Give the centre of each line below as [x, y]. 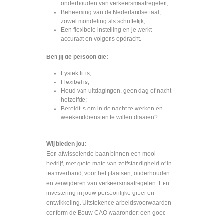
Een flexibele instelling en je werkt [106, 30]
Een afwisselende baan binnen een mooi [101, 153]
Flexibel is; [75, 82]
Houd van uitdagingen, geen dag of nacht [116, 91]
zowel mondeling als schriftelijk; [103, 21]
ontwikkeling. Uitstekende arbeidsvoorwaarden [109, 203]
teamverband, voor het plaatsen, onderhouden [108, 173]
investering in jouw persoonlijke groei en [100, 193]
